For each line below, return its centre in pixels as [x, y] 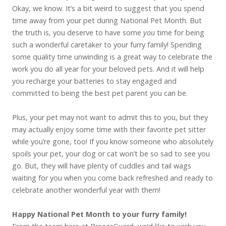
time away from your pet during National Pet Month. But [107, 20]
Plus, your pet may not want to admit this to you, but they [110, 117]
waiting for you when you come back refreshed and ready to [112, 178]
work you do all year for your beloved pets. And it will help [108, 69]
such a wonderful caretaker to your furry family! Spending [107, 45]
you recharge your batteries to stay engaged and [94, 81]
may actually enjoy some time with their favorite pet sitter [109, 129]
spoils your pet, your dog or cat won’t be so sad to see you [111, 154]
